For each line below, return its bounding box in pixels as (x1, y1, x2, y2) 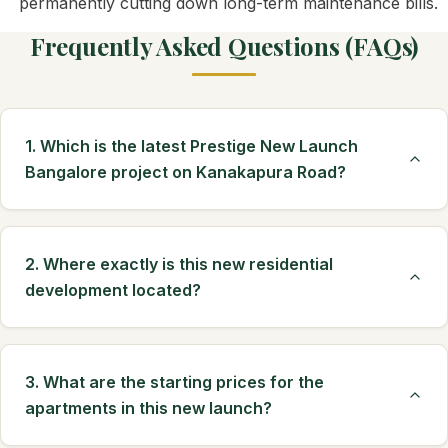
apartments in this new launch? (25, 398, 272, 418)
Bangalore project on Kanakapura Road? (25, 162, 346, 182)
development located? (25, 280, 201, 300)
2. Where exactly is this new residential (25, 254, 333, 274)
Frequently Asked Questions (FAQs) (29, 30, 419, 62)
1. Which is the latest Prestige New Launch (25, 136, 358, 156)
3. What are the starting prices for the (25, 372, 324, 392)
